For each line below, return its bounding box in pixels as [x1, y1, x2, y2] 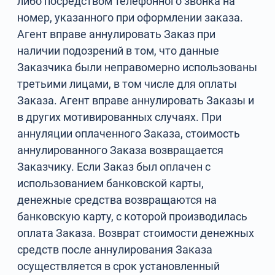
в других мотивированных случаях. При [17, 110, 222, 123]
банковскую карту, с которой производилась [17, 210, 248, 223]
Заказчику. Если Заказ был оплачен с [17, 160, 211, 173]
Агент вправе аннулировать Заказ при [17, 28, 216, 41]
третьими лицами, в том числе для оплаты [17, 77, 238, 90]
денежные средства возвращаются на [17, 193, 217, 206]
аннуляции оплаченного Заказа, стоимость [17, 127, 241, 140]
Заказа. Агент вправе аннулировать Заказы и [17, 94, 255, 107]
